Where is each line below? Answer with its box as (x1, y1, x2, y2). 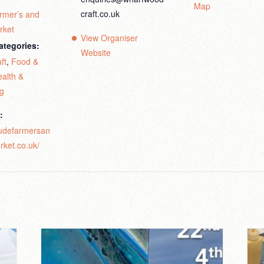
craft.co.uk (81, 8, 120, 19)
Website (81, 47, 111, 58)
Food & (11, 55, 38, 67)
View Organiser (81, 32, 138, 44)
